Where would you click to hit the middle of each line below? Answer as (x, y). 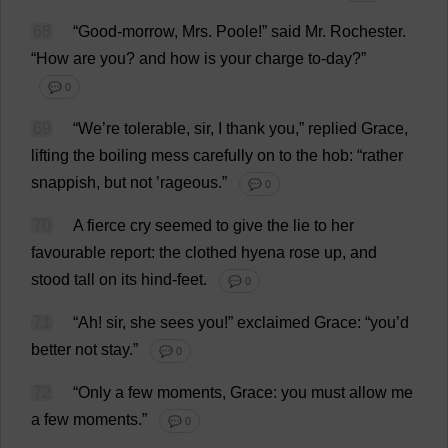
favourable (68, 252)
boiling (123, 155)
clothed (211, 252)
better (51, 349)
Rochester (366, 31)
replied (332, 128)
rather (382, 155)
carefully (223, 155)
